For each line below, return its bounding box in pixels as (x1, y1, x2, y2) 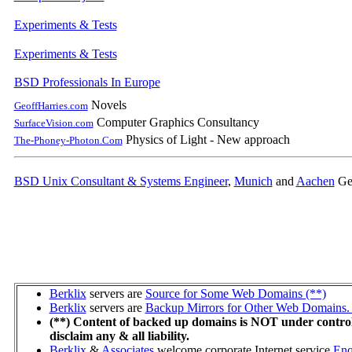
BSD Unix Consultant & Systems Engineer (13, 174, 228, 188)
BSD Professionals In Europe (13, 75, 160, 89)
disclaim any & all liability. (49, 328, 189, 343)
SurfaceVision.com (13, 116, 93, 129)
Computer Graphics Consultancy (93, 115, 259, 129)
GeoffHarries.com (13, 99, 88, 112)
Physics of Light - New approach (122, 132, 290, 146)
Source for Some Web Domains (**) (145, 286, 326, 300)
